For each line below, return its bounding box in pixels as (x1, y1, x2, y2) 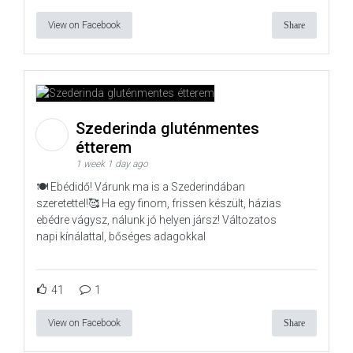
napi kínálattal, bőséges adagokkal (36, 229, 206, 243)
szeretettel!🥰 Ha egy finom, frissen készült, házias (36, 196, 281, 210)
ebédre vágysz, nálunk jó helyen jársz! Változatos (36, 213, 277, 226)
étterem (76, 137, 136, 157)
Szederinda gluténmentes (76, 118, 259, 138)
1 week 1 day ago (76, 158, 148, 169)
